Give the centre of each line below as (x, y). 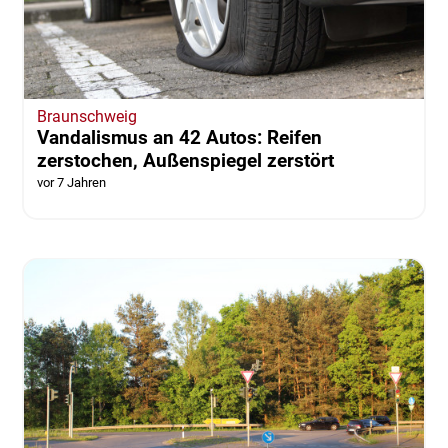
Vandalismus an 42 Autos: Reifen (179, 138)
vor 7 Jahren (71, 183)
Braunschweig (86, 117)
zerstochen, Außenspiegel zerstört (185, 161)
